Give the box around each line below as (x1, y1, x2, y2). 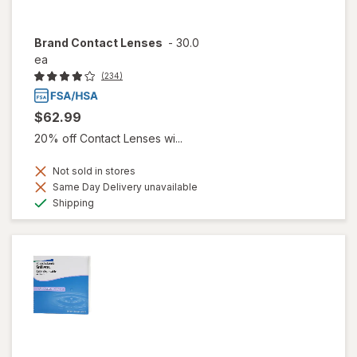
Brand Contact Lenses (34, 36, 163, 50)
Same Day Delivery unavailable (50, 180, 198, 193)
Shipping (50, 196, 94, 209)
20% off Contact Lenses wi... (34, 131, 182, 145)
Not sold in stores (50, 164, 135, 177)
